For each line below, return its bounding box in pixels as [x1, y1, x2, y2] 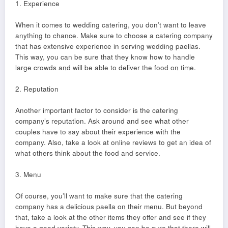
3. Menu [15, 169, 41, 180]
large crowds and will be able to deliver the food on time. [15, 63, 196, 73]
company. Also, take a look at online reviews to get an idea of [15, 137, 211, 148]
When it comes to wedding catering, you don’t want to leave [15, 20, 206, 30]
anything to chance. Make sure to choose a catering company [15, 31, 213, 41]
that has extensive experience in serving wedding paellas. [15, 41, 201, 51]
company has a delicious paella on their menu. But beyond [15, 202, 203, 212]
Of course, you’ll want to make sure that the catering [15, 191, 183, 201]
